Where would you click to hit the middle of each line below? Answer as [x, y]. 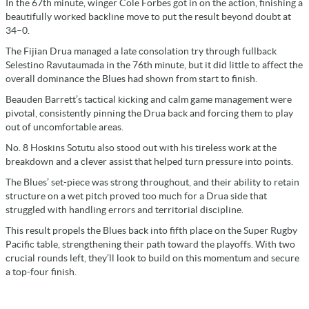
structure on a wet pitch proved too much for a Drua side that [136, 196]
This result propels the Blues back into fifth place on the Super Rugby [151, 231]
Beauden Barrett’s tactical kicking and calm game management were [149, 100]
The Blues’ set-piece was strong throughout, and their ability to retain [152, 182]
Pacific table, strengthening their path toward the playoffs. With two [150, 245]
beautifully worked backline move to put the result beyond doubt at [148, 17]
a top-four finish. [41, 272]
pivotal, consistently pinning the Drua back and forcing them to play [149, 113]
